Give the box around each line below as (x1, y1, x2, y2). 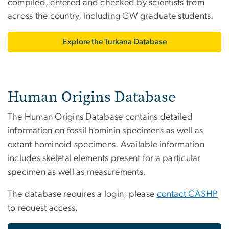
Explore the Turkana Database (62, 38, 167, 47)
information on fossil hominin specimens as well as (8, 126, 203, 136)
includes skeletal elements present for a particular (8, 154, 201, 164)
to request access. (8, 203, 78, 213)
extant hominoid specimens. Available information (8, 140, 204, 150)
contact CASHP (156, 190, 218, 199)
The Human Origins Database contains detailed (8, 112, 193, 122)
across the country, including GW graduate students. (8, 12, 214, 21)
